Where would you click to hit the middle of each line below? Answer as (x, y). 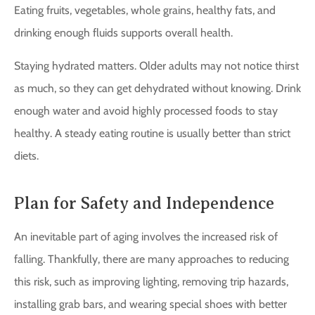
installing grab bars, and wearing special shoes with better (150, 304)
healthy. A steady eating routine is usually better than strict (152, 133)
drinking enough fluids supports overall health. (123, 33)
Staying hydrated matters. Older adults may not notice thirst (156, 65)
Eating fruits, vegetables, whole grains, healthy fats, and (145, 11)
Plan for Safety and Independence (144, 203)
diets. (26, 155)
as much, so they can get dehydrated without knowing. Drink (157, 88)
